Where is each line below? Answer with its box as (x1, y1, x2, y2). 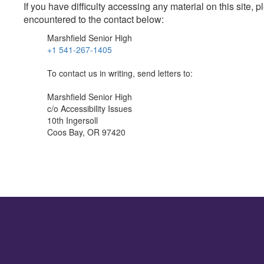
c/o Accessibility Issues (47, 103, 132, 114)
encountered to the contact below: (24, 12, 164, 26)
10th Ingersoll (47, 114, 98, 126)
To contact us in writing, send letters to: (47, 67, 193, 79)
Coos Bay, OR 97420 (47, 126, 126, 138)
